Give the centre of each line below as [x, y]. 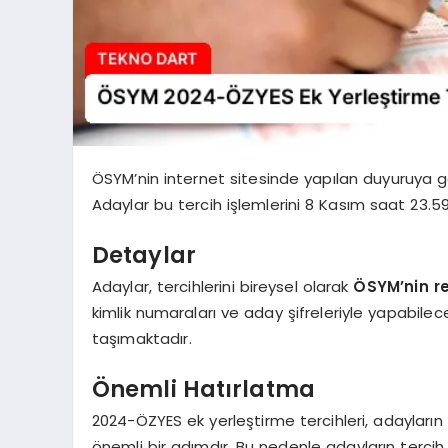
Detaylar [143, 254]
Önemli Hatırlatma [203, 388]
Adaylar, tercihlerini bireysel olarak [222, 287]
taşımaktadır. [141, 339]
